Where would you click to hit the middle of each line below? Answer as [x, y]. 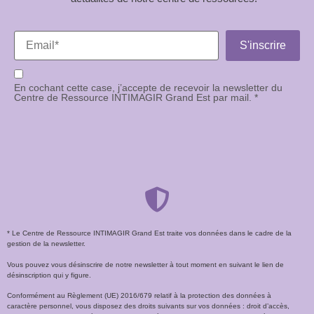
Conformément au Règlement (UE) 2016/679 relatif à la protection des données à [139, 296]
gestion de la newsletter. [46, 244]
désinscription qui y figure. [49, 275]
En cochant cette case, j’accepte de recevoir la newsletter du [148, 88]
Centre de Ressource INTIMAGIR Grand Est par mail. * [136, 98]
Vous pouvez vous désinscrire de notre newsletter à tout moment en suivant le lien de [145, 264]
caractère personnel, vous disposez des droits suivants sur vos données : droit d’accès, [148, 306]
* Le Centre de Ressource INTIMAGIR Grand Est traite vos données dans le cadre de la [149, 233]
